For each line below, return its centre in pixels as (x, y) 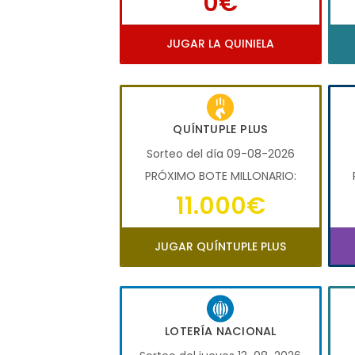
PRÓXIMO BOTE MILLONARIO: (220, 176)
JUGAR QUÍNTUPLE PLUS (221, 247)
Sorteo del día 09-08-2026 (220, 154)
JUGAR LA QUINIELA (221, 44)
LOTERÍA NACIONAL (221, 331)
